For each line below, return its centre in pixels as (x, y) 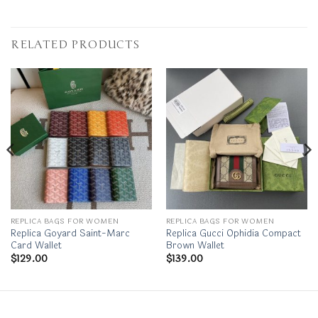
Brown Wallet (195, 246)
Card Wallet (36, 246)
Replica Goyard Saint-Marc (70, 234)
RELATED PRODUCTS (75, 44)
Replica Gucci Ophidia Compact (233, 234)
